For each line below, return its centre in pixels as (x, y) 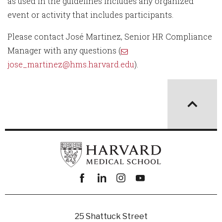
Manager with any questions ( (64, 50)
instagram (132, 193)
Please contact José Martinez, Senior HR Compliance (110, 36)
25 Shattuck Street (111, 216)
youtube (146, 193)
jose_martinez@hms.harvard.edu (71, 64)
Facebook (92, 193)
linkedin (109, 193)
